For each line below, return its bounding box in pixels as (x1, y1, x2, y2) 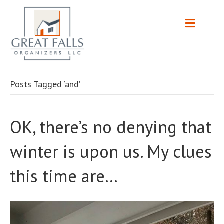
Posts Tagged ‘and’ (10, 78, 80, 90)
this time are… (10, 164, 118, 188)
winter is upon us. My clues (10, 140, 212, 163)
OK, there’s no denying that (10, 115, 211, 139)
